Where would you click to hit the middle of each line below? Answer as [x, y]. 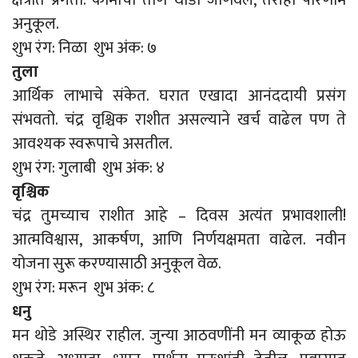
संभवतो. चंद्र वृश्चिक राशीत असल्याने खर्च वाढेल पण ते [179, 119]
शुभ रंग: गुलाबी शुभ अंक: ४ [88, 167]
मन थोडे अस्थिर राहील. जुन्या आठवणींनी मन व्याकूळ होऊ [179, 335]
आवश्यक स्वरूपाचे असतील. [92, 143]
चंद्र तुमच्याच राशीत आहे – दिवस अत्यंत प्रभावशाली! [179, 215]
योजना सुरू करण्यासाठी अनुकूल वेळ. [117, 263]
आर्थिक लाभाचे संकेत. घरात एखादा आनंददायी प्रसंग [179, 95]
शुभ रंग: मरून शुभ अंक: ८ [83, 287]
